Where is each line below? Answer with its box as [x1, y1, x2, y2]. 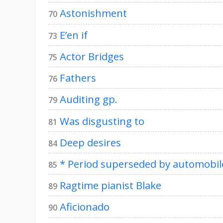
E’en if [60, 27, 88, 42]
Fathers [60, 71, 96, 85]
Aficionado [60, 200, 110, 214]
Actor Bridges [60, 49, 124, 63]
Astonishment [60, 6, 127, 20]
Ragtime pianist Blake [60, 178, 161, 193]
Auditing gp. [60, 92, 117, 107]
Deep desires [60, 135, 121, 149]
